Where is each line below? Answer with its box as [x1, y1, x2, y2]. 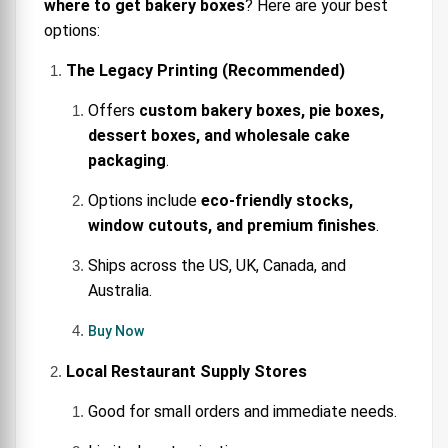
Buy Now [88, 322, 144, 339]
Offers [88, 100, 139, 120]
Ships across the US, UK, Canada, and [88, 255, 346, 275]
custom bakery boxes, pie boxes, [139, 100, 384, 120]
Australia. [88, 280, 152, 300]
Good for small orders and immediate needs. [88, 401, 397, 421]
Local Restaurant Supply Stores [66, 361, 307, 381]
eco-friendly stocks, [201, 190, 353, 210]
